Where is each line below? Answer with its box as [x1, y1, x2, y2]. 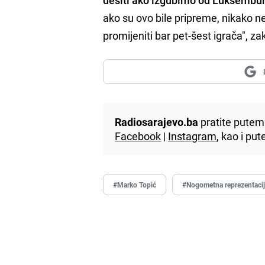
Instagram [168, 128, 217, 143]
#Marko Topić [113, 179, 157, 189]
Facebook [115, 128, 161, 143]
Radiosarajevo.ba [115, 114, 199, 129]
